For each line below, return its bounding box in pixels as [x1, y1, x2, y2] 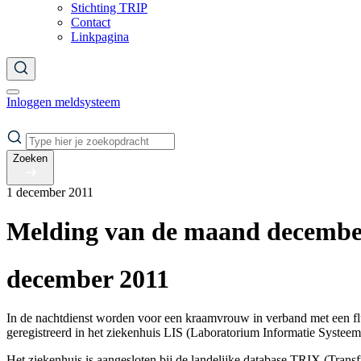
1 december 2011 [6, 185, 93, 199]
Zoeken [13, 152, 48, 164]
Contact [71, 15, 110, 29]
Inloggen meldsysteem [6, 95, 120, 109]
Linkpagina [71, 30, 129, 44]
